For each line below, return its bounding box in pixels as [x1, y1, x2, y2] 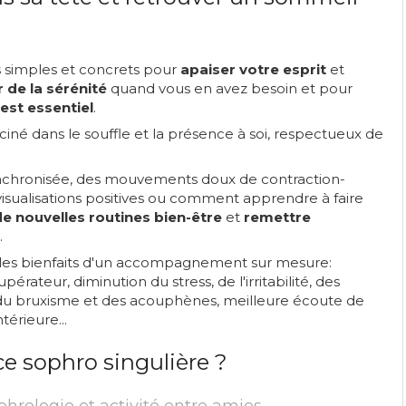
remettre [244, 208, 311, 226]
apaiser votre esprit [180, 61, 326, 78]
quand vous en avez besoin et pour [107, 80, 353, 97]
